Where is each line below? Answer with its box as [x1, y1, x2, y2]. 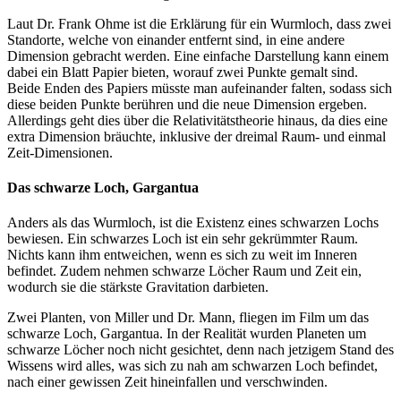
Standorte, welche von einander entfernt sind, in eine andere [7, 31, 345, 47]
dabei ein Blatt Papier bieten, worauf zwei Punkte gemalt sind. [7, 64, 358, 80]
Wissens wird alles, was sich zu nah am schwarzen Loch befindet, [7, 358, 378, 374]
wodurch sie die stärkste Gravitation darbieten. [7, 279, 269, 295]
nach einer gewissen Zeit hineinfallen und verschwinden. [7, 374, 328, 390]
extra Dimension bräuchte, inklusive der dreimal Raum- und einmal [7, 128, 386, 144]
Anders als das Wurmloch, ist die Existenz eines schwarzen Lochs [7, 215, 379, 231]
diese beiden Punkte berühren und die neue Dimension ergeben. [7, 96, 367, 112]
